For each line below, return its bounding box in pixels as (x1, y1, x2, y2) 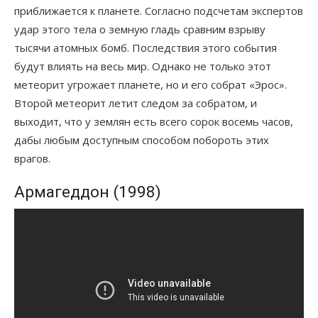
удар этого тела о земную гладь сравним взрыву (14, 21, 265, 36)
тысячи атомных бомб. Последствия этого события (14, 40, 277, 55)
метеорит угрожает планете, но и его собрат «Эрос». (14, 77, 287, 92)
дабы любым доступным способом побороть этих (14, 132, 269, 147)
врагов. (14, 150, 50, 165)
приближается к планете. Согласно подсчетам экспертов (14, 3, 303, 18)
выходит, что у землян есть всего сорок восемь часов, (14, 114, 293, 128)
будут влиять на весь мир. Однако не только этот (14, 58, 271, 73)
